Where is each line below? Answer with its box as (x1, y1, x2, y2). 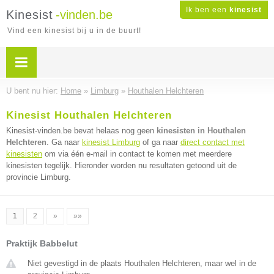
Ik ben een (186, 6, 229, 14)
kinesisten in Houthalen (157, 126, 246, 135)
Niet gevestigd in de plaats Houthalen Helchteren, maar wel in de (28, 259, 256, 268)
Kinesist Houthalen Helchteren (6, 109, 172, 121)
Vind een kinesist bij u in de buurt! (7, 26, 141, 35)
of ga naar (140, 138, 180, 147)
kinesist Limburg (82, 138, 140, 147)
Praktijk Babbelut (6, 239, 78, 248)
